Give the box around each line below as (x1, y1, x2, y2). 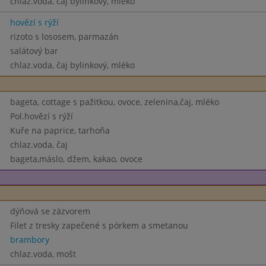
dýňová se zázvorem (9, 205, 90, 217)
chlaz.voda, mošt (9, 248, 76, 259)
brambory (9, 234, 49, 245)
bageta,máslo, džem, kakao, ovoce (9, 153, 142, 164)
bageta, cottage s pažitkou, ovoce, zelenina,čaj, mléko (9, 96, 219, 107)
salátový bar (9, 45, 58, 56)
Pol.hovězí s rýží (9, 110, 73, 122)
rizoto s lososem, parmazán (9, 31, 119, 42)
